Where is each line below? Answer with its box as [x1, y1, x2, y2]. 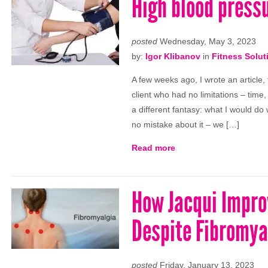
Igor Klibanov [145, 51, 200, 61]
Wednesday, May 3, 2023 [157, 36, 256, 46]
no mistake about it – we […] [132, 120, 239, 129]
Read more [132, 143, 175, 153]
